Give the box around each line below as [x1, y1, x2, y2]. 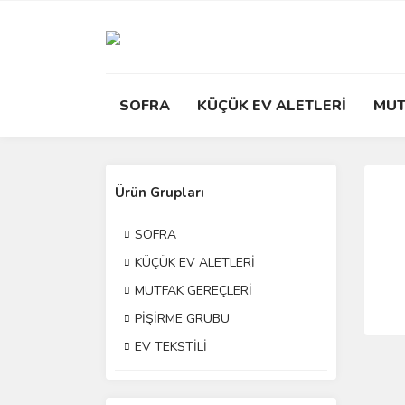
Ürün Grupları [115, 184, 204, 202]
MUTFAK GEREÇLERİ [135, 282, 252, 299]
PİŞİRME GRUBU [135, 310, 230, 327]
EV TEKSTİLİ [135, 338, 207, 355]
